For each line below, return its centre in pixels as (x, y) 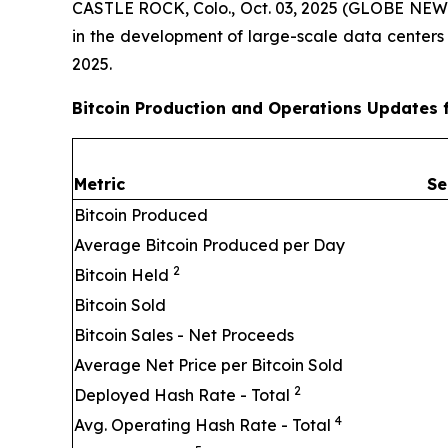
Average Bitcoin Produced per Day (209, 245)
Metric (99, 184)
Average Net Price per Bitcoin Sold (208, 365)
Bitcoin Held (123, 275)
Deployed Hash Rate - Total (184, 395)
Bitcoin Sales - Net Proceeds (184, 335)
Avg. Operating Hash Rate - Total (204, 425)
